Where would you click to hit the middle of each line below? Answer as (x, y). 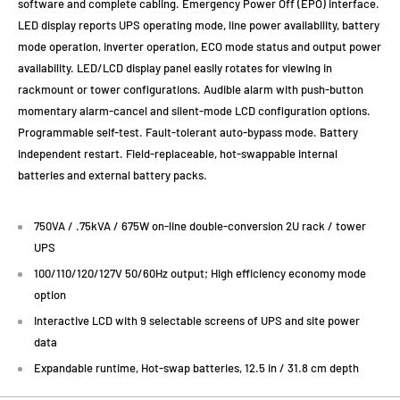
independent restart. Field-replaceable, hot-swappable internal (178, 154)
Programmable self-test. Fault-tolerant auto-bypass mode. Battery (188, 133)
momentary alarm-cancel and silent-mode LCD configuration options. (194, 111)
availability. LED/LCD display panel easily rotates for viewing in (175, 68)
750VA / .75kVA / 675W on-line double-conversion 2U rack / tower (200, 226)
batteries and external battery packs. (112, 175)
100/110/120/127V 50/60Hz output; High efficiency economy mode (200, 274)
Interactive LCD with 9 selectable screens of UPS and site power (197, 321)
